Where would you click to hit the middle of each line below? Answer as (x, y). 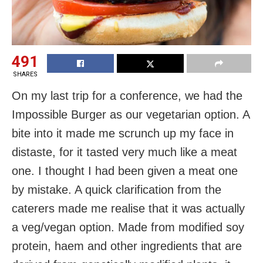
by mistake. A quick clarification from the (117, 189)
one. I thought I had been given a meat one (125, 171)
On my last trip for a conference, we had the (127, 95)
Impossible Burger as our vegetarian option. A (131, 114)
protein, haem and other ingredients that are (127, 246)
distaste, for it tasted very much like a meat (124, 152)
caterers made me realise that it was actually (128, 208)
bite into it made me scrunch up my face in (123, 133)
